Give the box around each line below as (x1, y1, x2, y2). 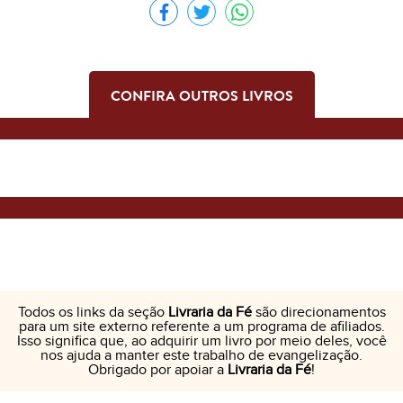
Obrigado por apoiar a (88, 361, 228, 380)
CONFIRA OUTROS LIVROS (110, 85, 293, 107)
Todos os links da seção (17, 303, 168, 322)
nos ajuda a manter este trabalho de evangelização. (40, 346, 363, 365)
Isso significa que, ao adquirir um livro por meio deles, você (16, 332, 387, 351)
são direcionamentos (251, 303, 386, 322)
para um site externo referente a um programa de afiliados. (18, 318, 385, 336)
